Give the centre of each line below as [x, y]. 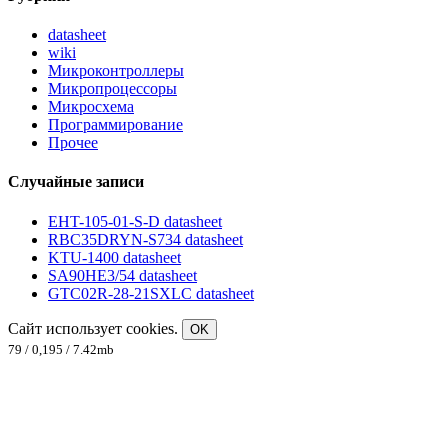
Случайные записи [76, 182]
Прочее [73, 143]
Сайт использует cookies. [95, 328]
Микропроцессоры [112, 89]
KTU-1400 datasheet [114, 257]
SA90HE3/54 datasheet [122, 275]
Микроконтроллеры [116, 71]
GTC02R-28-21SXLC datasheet [151, 293]
